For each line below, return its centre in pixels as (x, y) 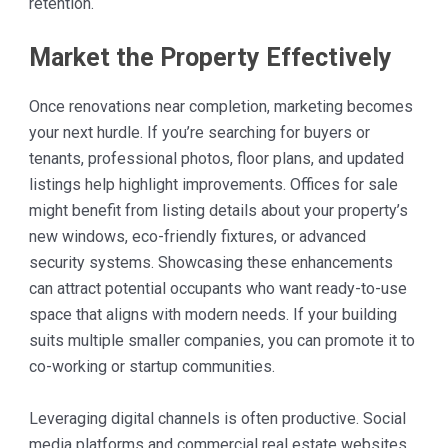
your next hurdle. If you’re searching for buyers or (199, 133)
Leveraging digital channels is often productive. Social (217, 418)
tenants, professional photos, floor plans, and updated (216, 159)
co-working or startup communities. (151, 367)
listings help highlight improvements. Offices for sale (213, 185)
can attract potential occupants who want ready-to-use (217, 289)
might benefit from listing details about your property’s (218, 211)
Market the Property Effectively (210, 58)
